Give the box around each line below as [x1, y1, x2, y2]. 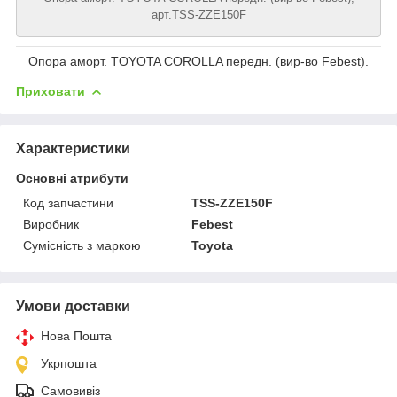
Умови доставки [16, 298, 130, 314]
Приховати [16, 83, 85, 98]
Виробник [23, 216, 79, 231]
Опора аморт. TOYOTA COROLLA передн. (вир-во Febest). [28, 53, 369, 68]
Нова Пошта [41, 328, 112, 343]
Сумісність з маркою [23, 237, 141, 253]
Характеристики [16, 140, 130, 156]
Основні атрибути [16, 170, 128, 185]
